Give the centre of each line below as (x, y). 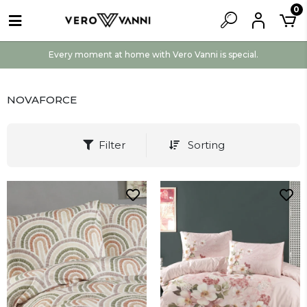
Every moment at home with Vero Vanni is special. (153, 54)
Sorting (205, 145)
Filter (112, 145)
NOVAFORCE (42, 99)
